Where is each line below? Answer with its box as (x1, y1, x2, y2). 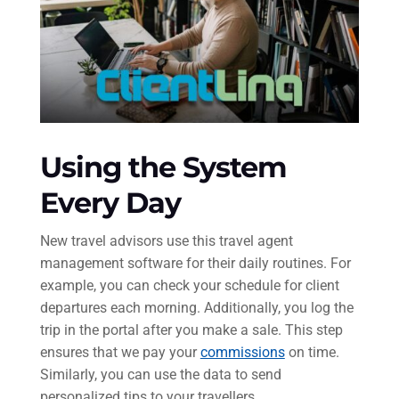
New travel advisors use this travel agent (39, 232, 293, 250)
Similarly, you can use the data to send (39, 366, 281, 384)
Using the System (39, 150, 287, 185)
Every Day (39, 185, 181, 221)
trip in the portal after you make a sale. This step (39, 322, 343, 339)
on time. (284, 344, 339, 362)
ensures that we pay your (39, 344, 200, 362)
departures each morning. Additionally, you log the (39, 299, 354, 317)
